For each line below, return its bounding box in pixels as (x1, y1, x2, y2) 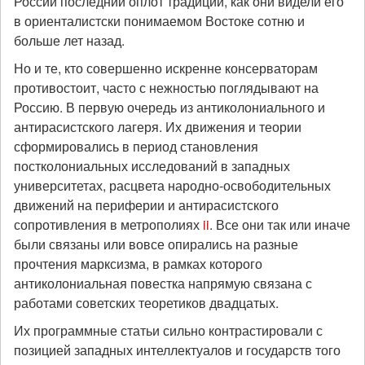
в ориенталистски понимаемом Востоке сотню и (14, 11, 305, 30)
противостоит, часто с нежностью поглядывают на (14, 78, 319, 97)
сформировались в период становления (14, 137, 258, 156)
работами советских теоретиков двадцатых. (14, 293, 279, 312)
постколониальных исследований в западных (14, 156, 290, 175)
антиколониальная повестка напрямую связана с (14, 274, 312, 292)
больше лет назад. (14, 31, 125, 50)
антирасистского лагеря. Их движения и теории (14, 117, 301, 136)
